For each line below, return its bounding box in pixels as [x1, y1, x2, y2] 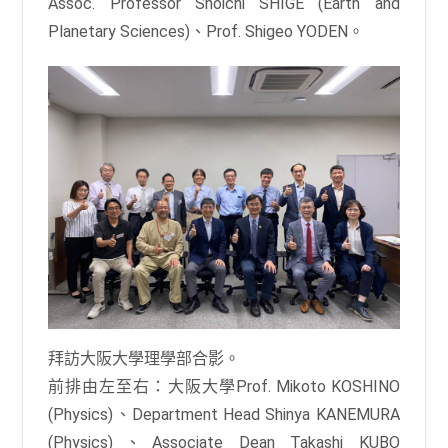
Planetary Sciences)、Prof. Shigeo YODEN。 [48, 21, 365, 41]
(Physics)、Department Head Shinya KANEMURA [48, 405, 400, 425]
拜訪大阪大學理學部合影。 [48, 349, 241, 369]
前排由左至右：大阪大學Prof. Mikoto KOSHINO [48, 377, 400, 397]
